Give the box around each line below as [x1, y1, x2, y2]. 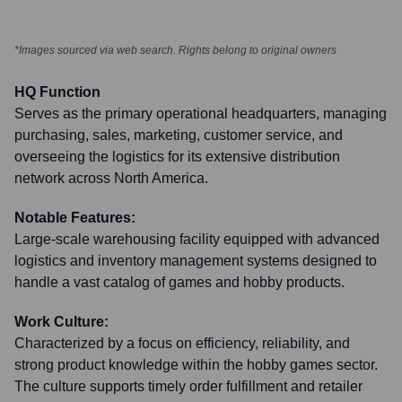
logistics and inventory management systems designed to [14, 253, 377, 268]
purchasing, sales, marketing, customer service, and [14, 127, 343, 143]
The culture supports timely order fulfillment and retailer [14, 379, 363, 394]
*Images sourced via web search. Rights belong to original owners [14, 44, 336, 57]
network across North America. [14, 170, 208, 186]
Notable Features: [14, 210, 135, 225]
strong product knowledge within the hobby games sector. [14, 357, 378, 372]
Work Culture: [14, 314, 109, 329]
